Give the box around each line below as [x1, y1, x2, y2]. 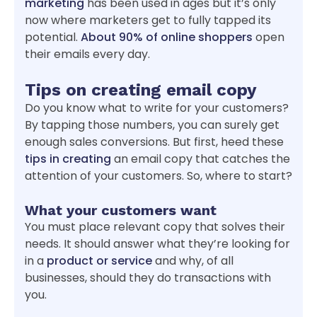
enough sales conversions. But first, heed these [25, 133, 284, 150]
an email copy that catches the [111, 150, 290, 167]
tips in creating [25, 150, 111, 167]
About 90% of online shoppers [81, 28, 253, 45]
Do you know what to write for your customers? [25, 99, 289, 116]
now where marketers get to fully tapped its [25, 11, 271, 28]
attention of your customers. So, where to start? [25, 167, 292, 184]
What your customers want [25, 201, 217, 219]
